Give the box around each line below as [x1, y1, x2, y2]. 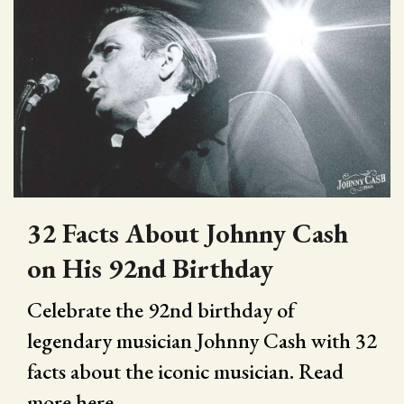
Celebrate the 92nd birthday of [27, 296, 295, 325]
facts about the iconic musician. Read [27, 357, 344, 386]
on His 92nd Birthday [27, 251, 273, 287]
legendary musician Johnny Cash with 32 [27, 326, 377, 355]
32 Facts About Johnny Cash [27, 216, 348, 252]
